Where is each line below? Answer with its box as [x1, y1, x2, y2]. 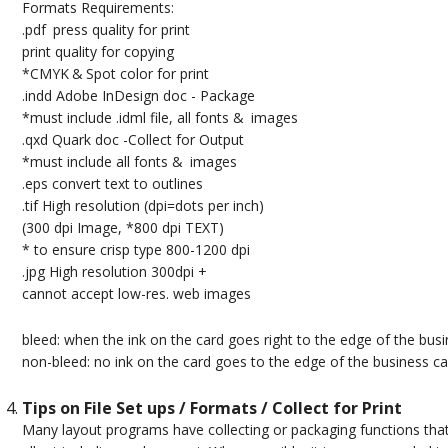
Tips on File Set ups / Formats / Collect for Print [21, 397, 402, 420]
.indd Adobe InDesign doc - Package [21, 86, 255, 106]
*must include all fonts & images [21, 152, 237, 172]
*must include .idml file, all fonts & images [21, 108, 298, 128]
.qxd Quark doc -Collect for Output [21, 130, 244, 150]
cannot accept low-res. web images [21, 284, 251, 304]
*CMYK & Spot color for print [21, 64, 209, 84]
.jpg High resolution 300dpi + [21, 262, 207, 282]
